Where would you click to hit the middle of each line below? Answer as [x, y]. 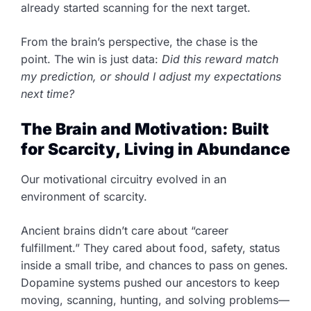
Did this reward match [220, 59]
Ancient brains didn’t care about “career [125, 230]
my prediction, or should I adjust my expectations [151, 76]
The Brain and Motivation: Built [145, 129]
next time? [48, 93]
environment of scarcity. [84, 196]
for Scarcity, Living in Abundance [155, 149]
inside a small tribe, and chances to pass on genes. [154, 265]
